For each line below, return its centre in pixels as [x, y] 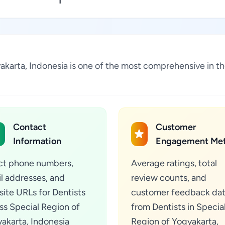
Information [37, 141]
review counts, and [169, 178]
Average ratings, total [174, 163]
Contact [30, 127]
